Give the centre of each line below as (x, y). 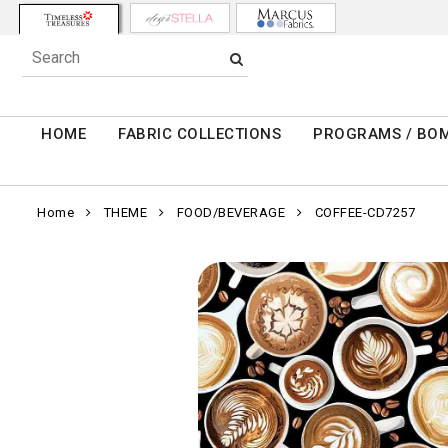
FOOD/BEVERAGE (230, 213)
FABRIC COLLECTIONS (200, 134)
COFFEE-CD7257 (364, 213)
